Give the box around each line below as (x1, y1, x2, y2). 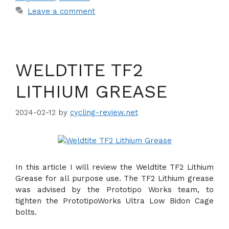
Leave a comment (28, 6, 95, 16)
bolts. (15, 208, 37, 217)
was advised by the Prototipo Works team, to (15, 185, 214, 194)
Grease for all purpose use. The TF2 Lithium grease (15, 174, 214, 183)
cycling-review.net (70, 108, 138, 117)
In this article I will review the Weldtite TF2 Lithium (15, 163, 214, 172)
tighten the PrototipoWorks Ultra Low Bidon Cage (15, 196, 214, 205)
